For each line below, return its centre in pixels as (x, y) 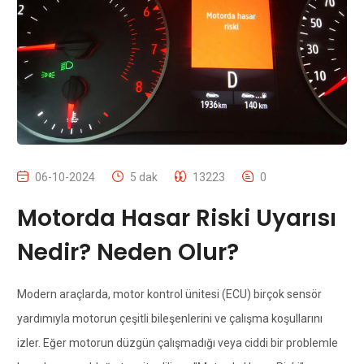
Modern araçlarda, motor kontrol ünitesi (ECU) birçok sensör (169, 294)
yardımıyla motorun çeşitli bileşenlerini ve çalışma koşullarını (169, 318)
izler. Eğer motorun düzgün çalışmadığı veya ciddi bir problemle (177, 342)
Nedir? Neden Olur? (128, 252)
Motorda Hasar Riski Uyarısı (176, 218)
